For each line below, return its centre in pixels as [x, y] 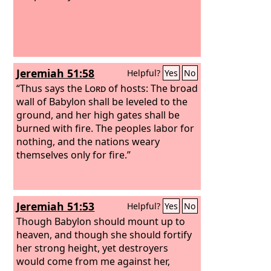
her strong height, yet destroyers [93, 248]
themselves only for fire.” [74, 155]
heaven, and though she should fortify [104, 234]
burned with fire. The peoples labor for [106, 128]
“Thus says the [51, 88]
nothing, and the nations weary [88, 141]
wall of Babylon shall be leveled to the [102, 101]
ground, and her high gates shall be [98, 115]
